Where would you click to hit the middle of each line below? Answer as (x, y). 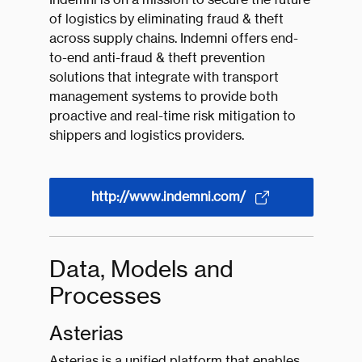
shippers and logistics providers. (146, 135)
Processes (105, 296)
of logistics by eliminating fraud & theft (166, 19)
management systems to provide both (163, 97)
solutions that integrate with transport (164, 77)
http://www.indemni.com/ (168, 197)
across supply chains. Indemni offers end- (173, 38)
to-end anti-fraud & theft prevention (157, 58)
